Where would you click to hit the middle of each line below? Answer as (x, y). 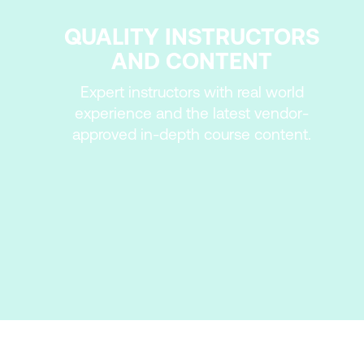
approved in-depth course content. (192, 134)
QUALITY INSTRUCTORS (192, 37)
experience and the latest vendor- (192, 113)
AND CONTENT (192, 61)
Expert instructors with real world (192, 92)
